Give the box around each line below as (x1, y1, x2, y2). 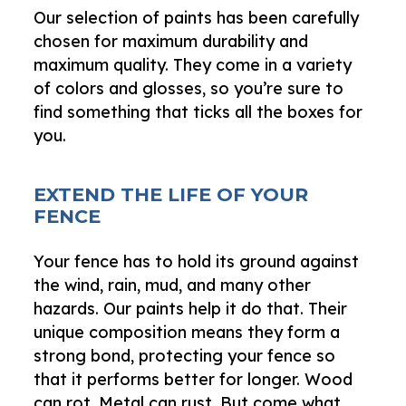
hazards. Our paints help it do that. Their (34, 297, 348, 319)
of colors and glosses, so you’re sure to (34, 77, 344, 99)
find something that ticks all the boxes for (34, 101, 363, 122)
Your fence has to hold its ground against (34, 250, 360, 272)
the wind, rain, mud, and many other (34, 274, 312, 295)
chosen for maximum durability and (34, 30, 309, 52)
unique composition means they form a (34, 321, 341, 343)
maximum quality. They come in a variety (34, 53, 353, 75)
